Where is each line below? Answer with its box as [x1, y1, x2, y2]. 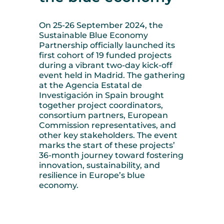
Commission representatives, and [39, 120, 176, 130]
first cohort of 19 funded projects [39, 50, 171, 60]
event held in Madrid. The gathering [39, 70, 185, 80]
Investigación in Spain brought [39, 90, 164, 100]
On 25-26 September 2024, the [39, 20, 163, 30]
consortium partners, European [39, 110, 168, 120]
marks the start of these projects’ [39, 140, 175, 150]
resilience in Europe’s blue [39, 170, 145, 180]
